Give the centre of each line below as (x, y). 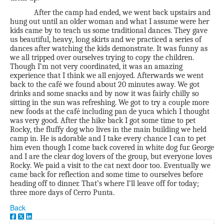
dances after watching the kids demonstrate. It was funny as (109, 48)
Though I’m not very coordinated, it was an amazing (96, 66)
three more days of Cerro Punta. (62, 192)
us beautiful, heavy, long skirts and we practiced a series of (106, 39)
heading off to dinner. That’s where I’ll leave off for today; (104, 183)
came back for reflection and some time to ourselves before (106, 174)
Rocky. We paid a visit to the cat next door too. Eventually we (110, 165)
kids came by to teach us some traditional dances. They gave (109, 30)
